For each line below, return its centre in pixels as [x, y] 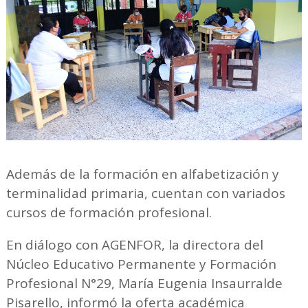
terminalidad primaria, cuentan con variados [145, 194]
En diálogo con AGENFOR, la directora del [134, 245]
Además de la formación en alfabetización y [142, 174]
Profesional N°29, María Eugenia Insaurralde [144, 284]
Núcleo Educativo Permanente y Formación [141, 264]
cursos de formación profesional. [109, 213]
